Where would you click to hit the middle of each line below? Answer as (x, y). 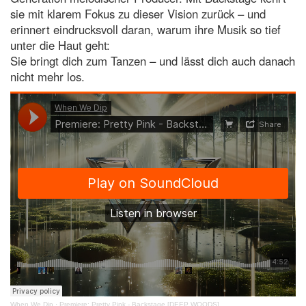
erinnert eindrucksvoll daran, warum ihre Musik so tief (145, 30)
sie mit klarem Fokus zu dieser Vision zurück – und (138, 14)
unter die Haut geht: (60, 45)
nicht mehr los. (47, 77)
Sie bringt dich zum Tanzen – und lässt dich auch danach (153, 61)
